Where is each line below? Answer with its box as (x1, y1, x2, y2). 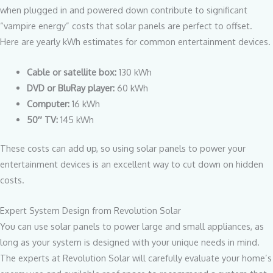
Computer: (26, 97, 69, 109)
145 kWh (57, 113, 94, 125)
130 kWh (118, 66, 152, 77)
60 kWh (114, 82, 148, 93)
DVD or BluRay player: (26, 82, 115, 93)
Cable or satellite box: (26, 66, 119, 77)
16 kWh (69, 97, 100, 109)
